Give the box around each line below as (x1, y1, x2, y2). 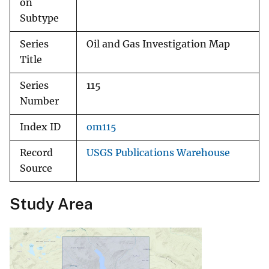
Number (20, 95, 59, 107)
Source (20, 163, 52, 175)
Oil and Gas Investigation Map (86, 38, 230, 50)
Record (20, 147, 53, 159)
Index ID (20, 121, 61, 133)
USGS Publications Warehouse (86, 147, 230, 159)
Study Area (10, 195, 93, 214)
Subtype (20, 13, 59, 25)
